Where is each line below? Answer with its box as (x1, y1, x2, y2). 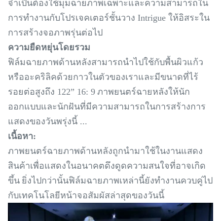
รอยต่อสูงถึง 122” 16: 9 (8, 87, 95, 97)
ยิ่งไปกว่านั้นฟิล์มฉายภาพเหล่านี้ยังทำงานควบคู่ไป (22, 176, 213, 185)
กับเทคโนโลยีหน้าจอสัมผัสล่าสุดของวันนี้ (8, 190, 164, 200)
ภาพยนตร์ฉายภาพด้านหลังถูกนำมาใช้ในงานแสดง (8, 146, 203, 156)
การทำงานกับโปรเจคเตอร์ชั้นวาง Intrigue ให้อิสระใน (8, 13, 210, 23)
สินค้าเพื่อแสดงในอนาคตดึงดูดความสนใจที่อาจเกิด (8, 161, 206, 171)
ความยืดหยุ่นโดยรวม (8, 42, 90, 52)
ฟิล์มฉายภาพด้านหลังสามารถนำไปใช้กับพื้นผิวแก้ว (8, 57, 203, 67)
